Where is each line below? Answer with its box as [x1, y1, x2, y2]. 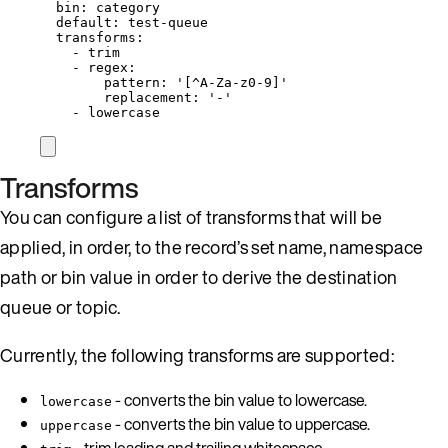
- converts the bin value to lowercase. [112, 387, 367, 412]
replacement [104, 89, 192, 105]
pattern [104, 74, 160, 90]
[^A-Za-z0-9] [184, 74, 280, 90]
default [56, 14, 112, 30]
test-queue [128, 14, 208, 30]
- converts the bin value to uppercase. [112, 411, 370, 436]
